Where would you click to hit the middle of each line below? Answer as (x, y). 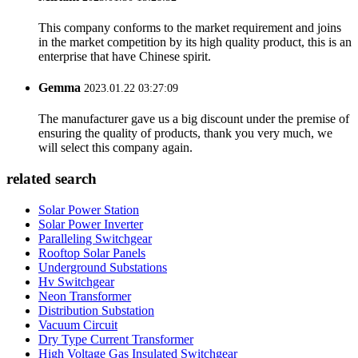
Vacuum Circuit (78, 324)
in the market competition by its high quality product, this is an (195, 42)
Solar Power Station (89, 209)
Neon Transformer (85, 296)
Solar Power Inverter (91, 224)
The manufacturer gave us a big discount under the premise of (194, 119)
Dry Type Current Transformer (116, 339)
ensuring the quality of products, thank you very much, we (185, 133)
